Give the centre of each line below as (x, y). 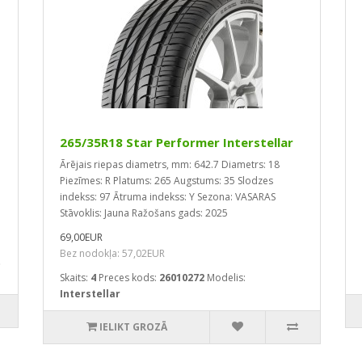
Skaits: (74, 278)
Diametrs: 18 (250, 164)
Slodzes (255, 181)
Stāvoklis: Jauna (95, 213)
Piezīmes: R (85, 181)
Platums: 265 (142, 181)
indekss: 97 (85, 197)
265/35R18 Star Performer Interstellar (177, 142)
